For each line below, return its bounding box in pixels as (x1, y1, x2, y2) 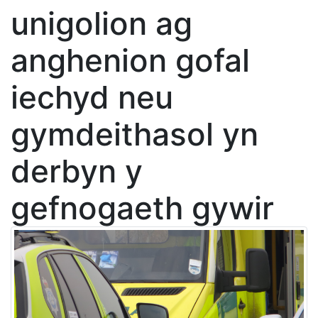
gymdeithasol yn (11, 115, 258, 153)
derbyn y (11, 152, 143, 190)
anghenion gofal (11, 41, 250, 79)
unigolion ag (11, 4, 192, 43)
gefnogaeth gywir (11, 189, 274, 227)
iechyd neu (11, 78, 173, 116)
